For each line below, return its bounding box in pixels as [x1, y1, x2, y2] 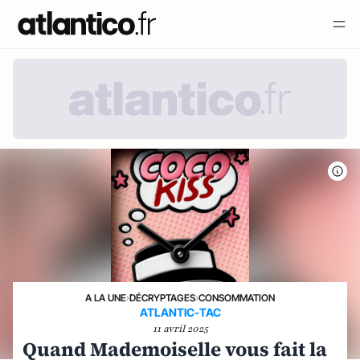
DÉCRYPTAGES [129, 292, 195, 304]
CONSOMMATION [198, 292, 275, 304]
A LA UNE [85, 292, 126, 304]
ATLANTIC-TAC [139, 305, 221, 319]
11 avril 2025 [152, 322, 208, 335]
